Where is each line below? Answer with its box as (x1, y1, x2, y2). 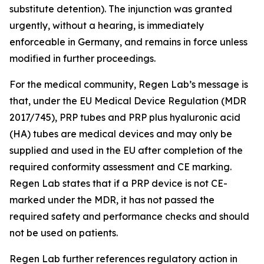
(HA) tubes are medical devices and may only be (9, 128, 232, 140)
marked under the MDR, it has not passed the (9, 194, 214, 206)
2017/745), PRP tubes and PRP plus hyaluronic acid (9, 111, 240, 124)
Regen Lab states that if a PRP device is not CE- (9, 177, 227, 190)
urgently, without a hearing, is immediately (9, 19, 204, 32)
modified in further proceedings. (9, 52, 156, 65)
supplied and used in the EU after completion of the (9, 144, 243, 157)
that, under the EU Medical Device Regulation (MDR (9, 95, 246, 107)
